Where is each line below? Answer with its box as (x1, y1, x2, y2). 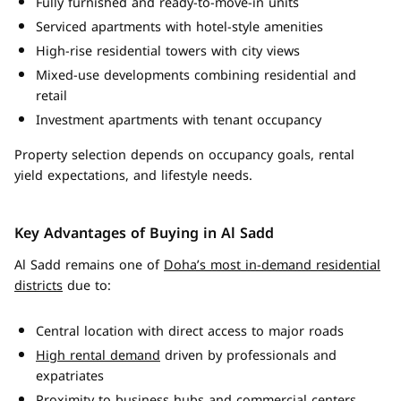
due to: (63, 274, 111, 298)
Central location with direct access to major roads (36, 320, 344, 344)
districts (14, 274, 63, 298)
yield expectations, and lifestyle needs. (14, 164, 252, 188)
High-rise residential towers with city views (36, 39, 300, 64)
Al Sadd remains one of (14, 253, 164, 277)
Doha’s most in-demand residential (164, 253, 380, 277)
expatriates (36, 364, 104, 388)
